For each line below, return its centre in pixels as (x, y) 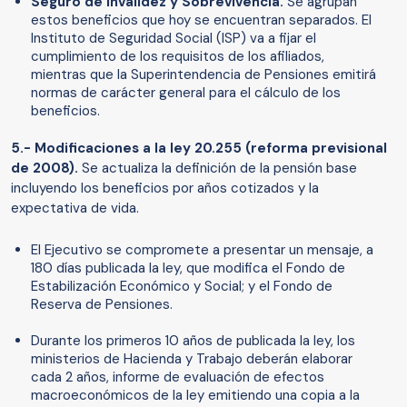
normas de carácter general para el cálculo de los (186, 93)
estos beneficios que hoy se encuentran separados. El (201, 20)
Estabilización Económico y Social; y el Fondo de (182, 287)
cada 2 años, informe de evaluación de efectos (178, 377)
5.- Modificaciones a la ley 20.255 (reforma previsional (199, 149)
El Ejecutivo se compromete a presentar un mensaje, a (202, 250)
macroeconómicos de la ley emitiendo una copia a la (195, 396)
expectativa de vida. (75, 208)
